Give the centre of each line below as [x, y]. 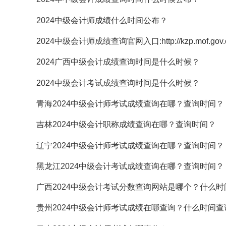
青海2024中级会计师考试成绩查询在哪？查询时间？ [130, 103]
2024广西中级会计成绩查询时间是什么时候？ [118, 62]
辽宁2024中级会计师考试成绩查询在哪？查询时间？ [130, 145]
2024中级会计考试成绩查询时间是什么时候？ [118, 83]
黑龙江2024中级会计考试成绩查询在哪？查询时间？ [130, 166]
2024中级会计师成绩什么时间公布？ [102, 20]
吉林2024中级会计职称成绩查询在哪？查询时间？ [126, 125]
